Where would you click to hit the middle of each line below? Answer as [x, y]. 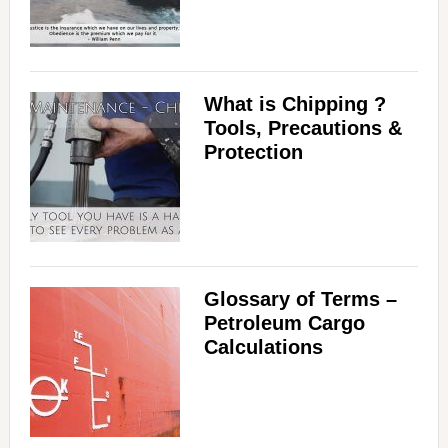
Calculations [263, 347]
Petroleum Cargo [284, 323]
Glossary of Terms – [300, 299]
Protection [253, 152]
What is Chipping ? [294, 104]
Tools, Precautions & [302, 128]
